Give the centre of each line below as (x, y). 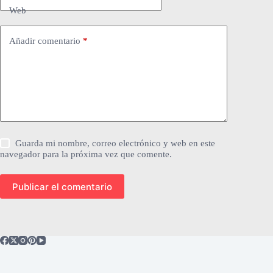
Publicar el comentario (62, 186)
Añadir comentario (45, 41)
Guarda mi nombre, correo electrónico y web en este (115, 144)
